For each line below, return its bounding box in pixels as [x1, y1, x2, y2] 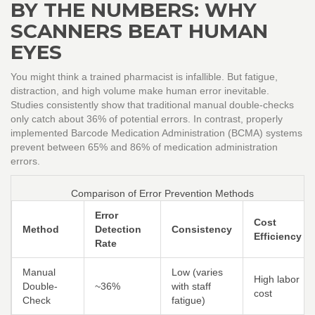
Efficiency [254, 231, 302, 243]
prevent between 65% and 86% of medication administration [11, 141, 278, 153]
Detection [95, 224, 141, 236]
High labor [254, 274, 300, 285]
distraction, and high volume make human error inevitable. [11, 85, 269, 97]
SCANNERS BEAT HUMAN [11, 19, 268, 44]
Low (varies [172, 266, 223, 278]
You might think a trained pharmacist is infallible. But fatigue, [11, 71, 278, 83]
